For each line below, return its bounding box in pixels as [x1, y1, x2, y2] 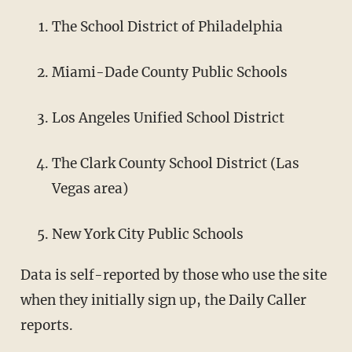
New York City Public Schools [51, 225, 244, 244]
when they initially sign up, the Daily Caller [20, 291, 306, 310]
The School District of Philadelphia [51, 18, 283, 36]
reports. [20, 317, 73, 335]
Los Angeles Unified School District [51, 109, 284, 127]
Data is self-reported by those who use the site [20, 266, 327, 284]
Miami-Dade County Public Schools [51, 64, 288, 82]
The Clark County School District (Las [51, 155, 299, 173]
